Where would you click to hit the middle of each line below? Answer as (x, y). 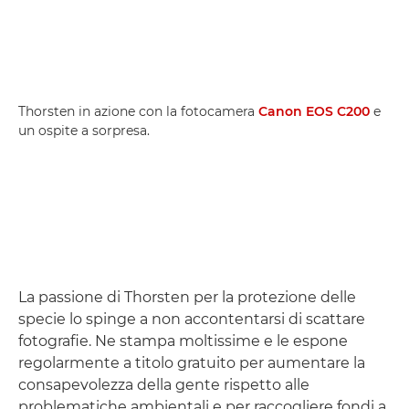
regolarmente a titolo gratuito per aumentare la (192, 362)
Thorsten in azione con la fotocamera (138, 111)
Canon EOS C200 (314, 111)
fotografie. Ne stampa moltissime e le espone (183, 341)
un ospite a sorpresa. (84, 130)
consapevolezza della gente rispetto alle (164, 384)
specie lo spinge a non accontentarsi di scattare (192, 319)
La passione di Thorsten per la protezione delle (187, 297)
